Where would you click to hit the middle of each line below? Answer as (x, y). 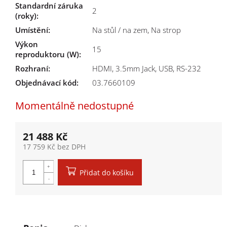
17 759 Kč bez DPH (54, 147)
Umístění (32, 30)
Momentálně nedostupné (74, 106)
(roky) (26, 16)
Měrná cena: (44, 156)
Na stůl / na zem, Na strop (137, 30)
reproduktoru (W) (47, 54)
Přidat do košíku (107, 173)
